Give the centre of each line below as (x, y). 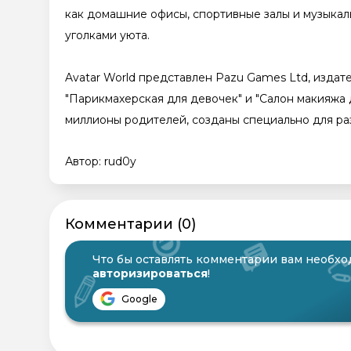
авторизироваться (150, 273)
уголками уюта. (107, 35)
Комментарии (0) (130, 224)
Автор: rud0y (101, 161)
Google (138, 299)
